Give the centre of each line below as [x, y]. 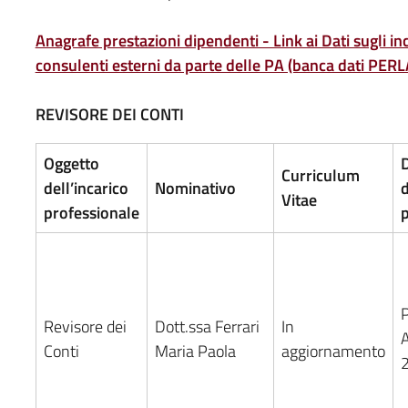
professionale [91, 212]
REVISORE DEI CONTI [109, 114]
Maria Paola [195, 351]
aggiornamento [333, 351]
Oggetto [71, 163]
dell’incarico [86, 188]
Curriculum [320, 175]
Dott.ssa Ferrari [207, 326]
